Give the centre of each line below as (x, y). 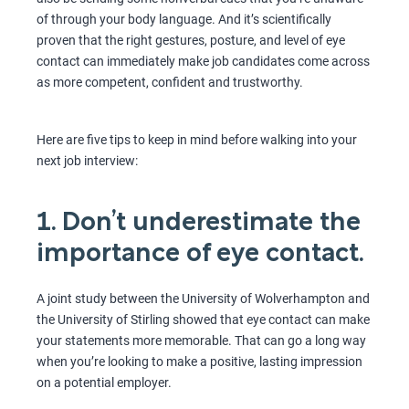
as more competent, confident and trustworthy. (171, 82)
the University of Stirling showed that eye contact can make (203, 319)
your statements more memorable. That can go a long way (201, 340)
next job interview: (87, 160)
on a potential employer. (105, 382)
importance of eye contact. (200, 254)
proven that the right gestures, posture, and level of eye (191, 40)
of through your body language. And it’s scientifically (184, 19)
